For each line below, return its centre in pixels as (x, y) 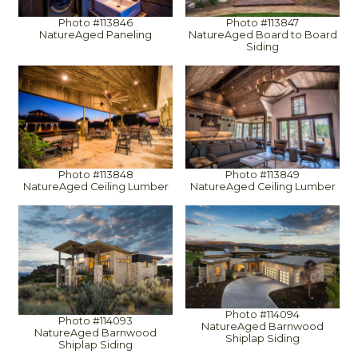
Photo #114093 (95, 321)
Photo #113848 (95, 174)
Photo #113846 (95, 23)
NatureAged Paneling (95, 35)
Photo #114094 (263, 315)
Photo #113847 (263, 23)
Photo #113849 (263, 174)
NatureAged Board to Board (263, 35)
